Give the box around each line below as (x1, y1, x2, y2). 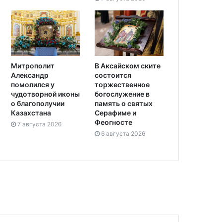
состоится (94, 71, 131, 80)
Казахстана (11, 109, 51, 117)
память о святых (94, 99, 153, 108)
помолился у (11, 80, 55, 89)
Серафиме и (94, 109, 136, 117)
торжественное (94, 80, 150, 89)
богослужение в (94, 90, 150, 99)
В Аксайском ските (94, 61, 161, 70)
